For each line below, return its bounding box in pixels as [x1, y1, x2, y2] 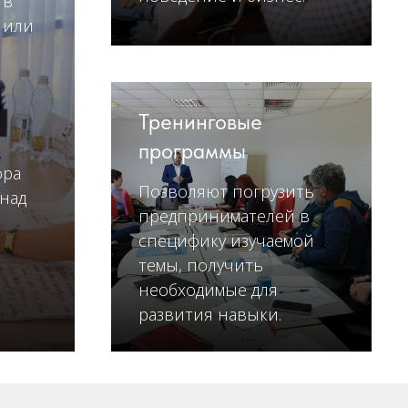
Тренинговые [138, 107, 262, 135]
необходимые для [138, 278, 278, 301]
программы [138, 137, 246, 164]
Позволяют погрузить [138, 179, 314, 202]
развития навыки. [138, 302, 281, 325]
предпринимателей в [138, 204, 310, 227]
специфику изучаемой [138, 229, 314, 251]
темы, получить [138, 253, 263, 276]
